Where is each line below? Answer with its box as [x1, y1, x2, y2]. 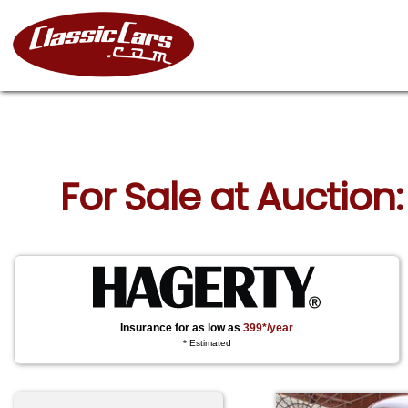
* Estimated [182, 338, 231, 349]
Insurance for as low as [120, 321, 244, 334]
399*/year [243, 321, 294, 334]
